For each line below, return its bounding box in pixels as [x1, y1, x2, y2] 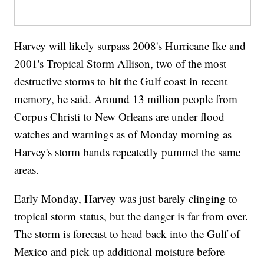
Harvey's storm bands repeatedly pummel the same [14, 144, 241, 160]
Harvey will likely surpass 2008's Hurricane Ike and [14, 38, 246, 54]
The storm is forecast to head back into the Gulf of [14, 226, 240, 242]
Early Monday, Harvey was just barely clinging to [14, 191, 238, 206]
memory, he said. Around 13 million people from [14, 91, 238, 107]
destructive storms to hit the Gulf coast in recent [14, 74, 228, 89]
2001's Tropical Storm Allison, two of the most [14, 56, 227, 71]
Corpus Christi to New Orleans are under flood [14, 109, 225, 124]
